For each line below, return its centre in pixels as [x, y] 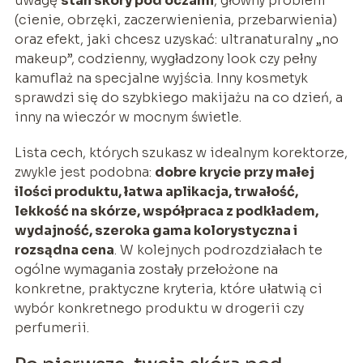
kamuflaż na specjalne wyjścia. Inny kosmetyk [161, 78]
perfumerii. [51, 327]
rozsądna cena [64, 250]
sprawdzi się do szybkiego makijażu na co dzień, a [178, 97]
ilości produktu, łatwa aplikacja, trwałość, [156, 191]
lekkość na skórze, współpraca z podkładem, [166, 211]
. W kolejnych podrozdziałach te [218, 250]
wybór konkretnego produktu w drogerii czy [159, 308]
